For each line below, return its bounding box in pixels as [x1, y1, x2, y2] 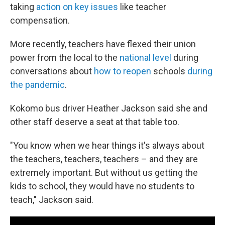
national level [120, 52, 171, 63]
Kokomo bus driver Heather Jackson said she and [10, 103, 207, 114]
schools [151, 66, 187, 76]
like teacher [118, 2, 166, 12]
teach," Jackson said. [10, 194, 95, 205]
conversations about [10, 66, 94, 76]
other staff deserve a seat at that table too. [10, 117, 181, 127]
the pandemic [10, 79, 65, 90]
